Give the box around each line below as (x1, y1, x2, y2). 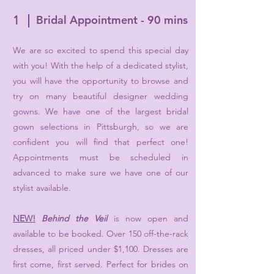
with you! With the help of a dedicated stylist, (13, 59, 188, 71)
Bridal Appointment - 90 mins (36, 12, 188, 27)
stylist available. (13, 182, 71, 193)
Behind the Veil (42, 212, 108, 224)
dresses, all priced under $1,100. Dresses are (13, 243, 188, 254)
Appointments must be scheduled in (13, 151, 188, 163)
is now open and (107, 212, 189, 224)
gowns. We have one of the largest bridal (13, 105, 188, 117)
